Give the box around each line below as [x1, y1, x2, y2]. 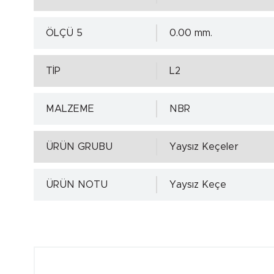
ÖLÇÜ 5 [46, 28, 83, 38]
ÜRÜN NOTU [46, 180, 108, 190]
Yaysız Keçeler [169, 142, 239, 152]
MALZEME [46, 104, 94, 114]
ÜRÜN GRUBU [46, 142, 113, 152]
